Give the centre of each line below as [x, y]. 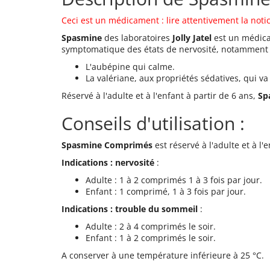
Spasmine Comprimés [108, 145]
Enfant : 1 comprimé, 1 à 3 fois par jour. [166, 192]
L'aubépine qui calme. [130, 67]
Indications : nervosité [108, 163]
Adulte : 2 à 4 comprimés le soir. [151, 227]
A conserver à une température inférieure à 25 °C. [163, 256]
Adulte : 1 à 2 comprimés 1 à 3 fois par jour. [174, 180]
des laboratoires [138, 38]
